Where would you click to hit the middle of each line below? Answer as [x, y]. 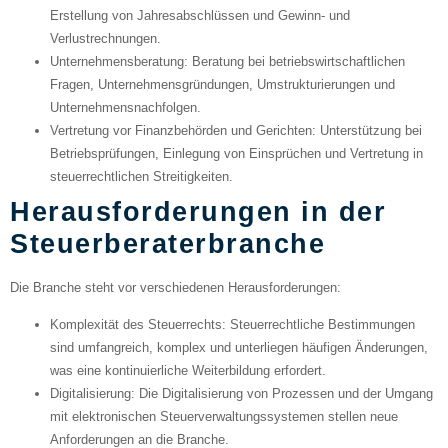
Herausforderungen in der [198, 211]
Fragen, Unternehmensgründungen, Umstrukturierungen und [222, 84]
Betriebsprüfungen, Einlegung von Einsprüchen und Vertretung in [236, 153]
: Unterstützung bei [367, 130]
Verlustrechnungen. [105, 38]
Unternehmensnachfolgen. [125, 107]
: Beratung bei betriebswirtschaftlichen [294, 61]
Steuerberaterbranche [167, 243]
